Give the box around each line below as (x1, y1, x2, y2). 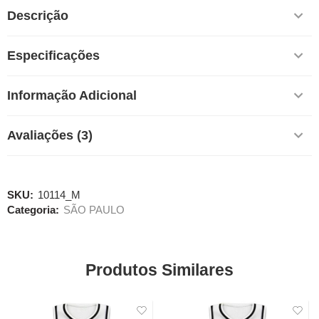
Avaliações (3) (7, 128, 93, 143)
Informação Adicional (7, 88, 137, 103)
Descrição (7, 9, 68, 23)
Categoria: (7, 204, 59, 216)
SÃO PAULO (63, 204, 125, 216)
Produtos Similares (85, 261, 234, 280)
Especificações (7, 48, 100, 63)
